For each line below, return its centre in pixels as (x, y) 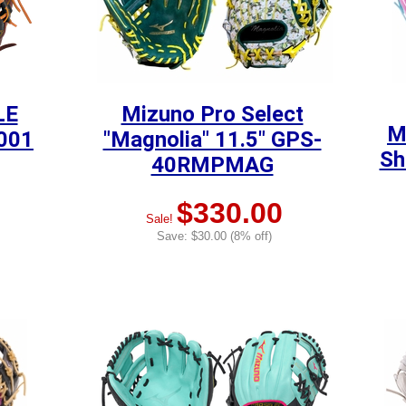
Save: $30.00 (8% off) (214, 237)
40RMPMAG (212, 165)
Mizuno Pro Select (212, 114)
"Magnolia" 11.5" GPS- (212, 140)
